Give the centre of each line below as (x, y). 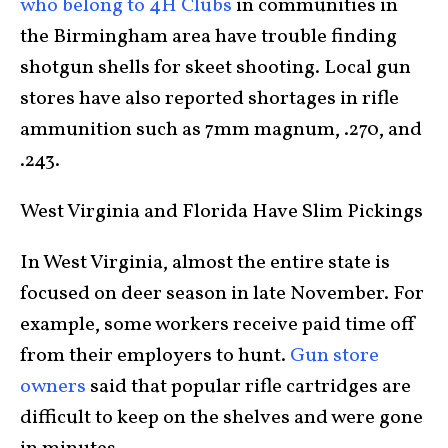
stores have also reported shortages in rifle (209, 99)
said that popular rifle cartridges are (248, 387)
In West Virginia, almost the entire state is (205, 263)
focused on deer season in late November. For (222, 294)
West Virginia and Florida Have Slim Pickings (221, 212)
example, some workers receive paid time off (218, 325)
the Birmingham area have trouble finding (208, 37)
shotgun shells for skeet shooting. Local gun (215, 68)
